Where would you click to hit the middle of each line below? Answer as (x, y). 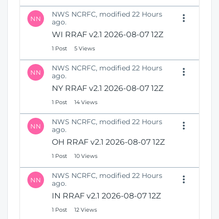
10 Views (86, 156)
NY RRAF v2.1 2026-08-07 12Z (108, 88)
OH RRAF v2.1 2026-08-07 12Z (108, 142)
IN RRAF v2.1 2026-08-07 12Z (106, 196)
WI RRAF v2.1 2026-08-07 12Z (108, 35)
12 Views (86, 210)
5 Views (85, 49)
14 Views (86, 102)
